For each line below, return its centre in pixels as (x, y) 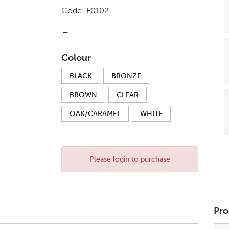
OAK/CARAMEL (95, 114)
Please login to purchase (130, 159)
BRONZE (126, 76)
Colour (76, 58)
